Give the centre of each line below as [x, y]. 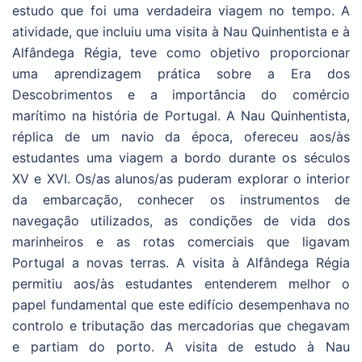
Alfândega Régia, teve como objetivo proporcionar [181, 52]
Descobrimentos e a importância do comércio [181, 94]
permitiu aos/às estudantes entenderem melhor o [181, 283]
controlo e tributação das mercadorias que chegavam [181, 325]
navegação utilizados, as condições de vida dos [181, 220]
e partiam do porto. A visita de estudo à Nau [181, 346]
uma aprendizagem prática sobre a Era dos [181, 73]
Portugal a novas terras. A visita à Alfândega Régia [181, 262]
